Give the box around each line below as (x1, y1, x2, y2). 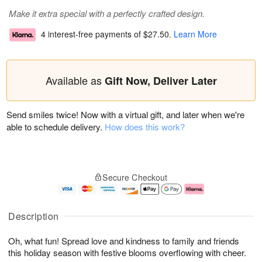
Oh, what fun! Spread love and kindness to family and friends (8, 235, 239, 247)
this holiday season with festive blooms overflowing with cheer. (8, 246, 246, 259)
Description (8, 209, 59, 223)
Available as (45, 73, 105, 88)
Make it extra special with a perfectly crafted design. (9, 7, 205, 20)
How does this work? (105, 120, 185, 133)
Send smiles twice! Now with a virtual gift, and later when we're (6, 108, 244, 121)
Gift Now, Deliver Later (104, 73, 217, 89)
